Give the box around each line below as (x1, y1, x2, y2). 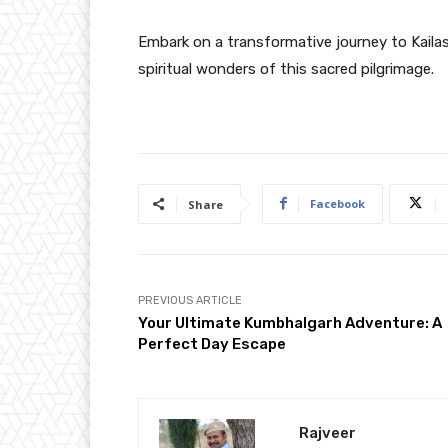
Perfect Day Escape (138, 334, 286, 353)
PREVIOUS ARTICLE (138, 293, 242, 307)
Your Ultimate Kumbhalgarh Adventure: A (138, 313, 442, 332)
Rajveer (299, 423, 356, 442)
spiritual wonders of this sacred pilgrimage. (138, 59, 434, 78)
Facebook (310, 195, 365, 211)
